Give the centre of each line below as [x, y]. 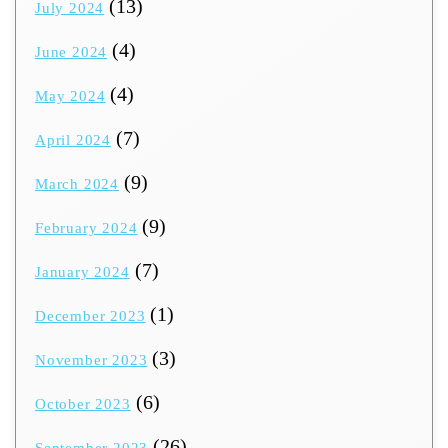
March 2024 [77, 184]
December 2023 [90, 316]
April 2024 [73, 140]
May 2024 [70, 96]
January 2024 [82, 272]
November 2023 [91, 360]
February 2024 [86, 228]
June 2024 [71, 52]
